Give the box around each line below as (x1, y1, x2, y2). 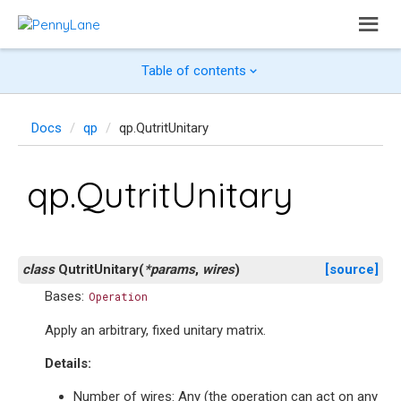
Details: (45, 355, 91, 371)
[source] (325, 261, 379, 277)
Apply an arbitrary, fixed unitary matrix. (45, 322, 266, 338)
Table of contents (141, 63, 246, 79)
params (150, 261, 195, 277)
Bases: (45, 288, 88, 304)
